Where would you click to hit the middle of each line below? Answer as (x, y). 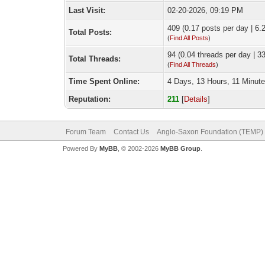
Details (196, 99)
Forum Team (85, 132)
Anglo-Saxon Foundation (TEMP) (210, 132)
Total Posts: (91, 32)
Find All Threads (193, 64)
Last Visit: (87, 10)
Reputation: (90, 99)
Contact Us (131, 132)
